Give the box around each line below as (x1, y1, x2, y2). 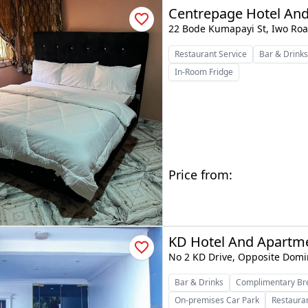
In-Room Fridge (175, 66, 234, 78)
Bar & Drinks (175, 276, 224, 288)
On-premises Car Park (175, 294, 260, 306)
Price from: (168, 166, 233, 183)
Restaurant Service (175, 48, 247, 60)
